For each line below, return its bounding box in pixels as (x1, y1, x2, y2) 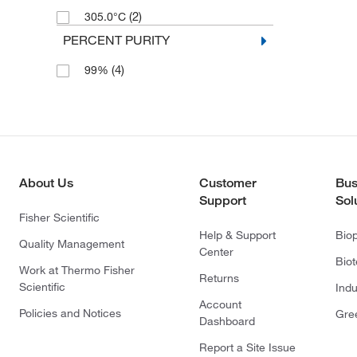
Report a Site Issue (199, 340, 296, 355)
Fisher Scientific (19, 210, 100, 226)
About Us (19, 175, 73, 191)
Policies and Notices (19, 306, 121, 321)
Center (199, 245, 233, 260)
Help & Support (199, 228, 276, 243)
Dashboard (199, 314, 255, 329)
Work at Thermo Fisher (19, 263, 135, 278)
